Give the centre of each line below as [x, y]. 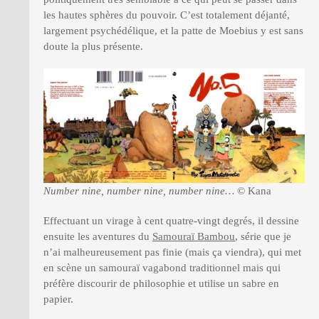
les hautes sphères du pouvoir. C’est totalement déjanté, [167, 15]
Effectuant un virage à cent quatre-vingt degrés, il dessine [171, 221]
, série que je [263, 237]
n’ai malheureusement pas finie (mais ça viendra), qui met [172, 252]
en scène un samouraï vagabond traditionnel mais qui [162, 268]
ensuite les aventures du [98, 237]
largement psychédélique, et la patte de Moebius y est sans [173, 30]
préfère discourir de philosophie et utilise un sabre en [161, 284]
